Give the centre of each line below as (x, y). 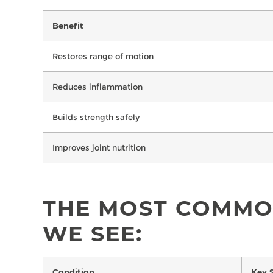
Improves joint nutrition (99, 147)
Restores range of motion (103, 56)
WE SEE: (93, 233)
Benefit (68, 25)
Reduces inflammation (97, 86)
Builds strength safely (96, 117)
